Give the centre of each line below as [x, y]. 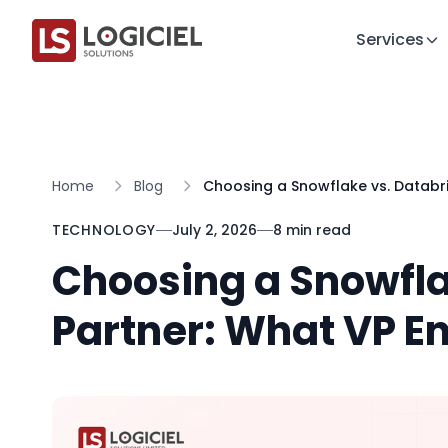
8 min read [312, 230]
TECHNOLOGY [104, 230]
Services [390, 39]
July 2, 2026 [214, 230]
